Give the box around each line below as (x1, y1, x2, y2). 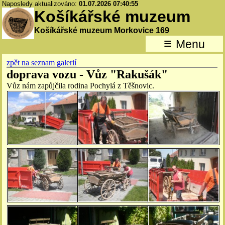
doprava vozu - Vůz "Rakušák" (7, 68, 168, 81)
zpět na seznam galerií (7, 58, 77, 67)
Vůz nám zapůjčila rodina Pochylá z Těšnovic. (7, 81, 155, 90)
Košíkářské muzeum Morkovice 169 (34, 26, 170, 35)
